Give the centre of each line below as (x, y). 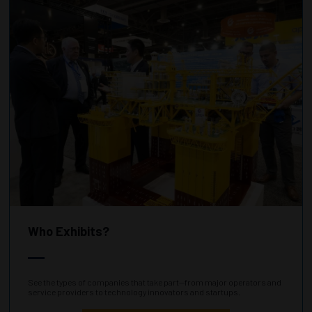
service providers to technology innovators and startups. (134, 291)
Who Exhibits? (69, 231)
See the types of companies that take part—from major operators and (155, 282)
